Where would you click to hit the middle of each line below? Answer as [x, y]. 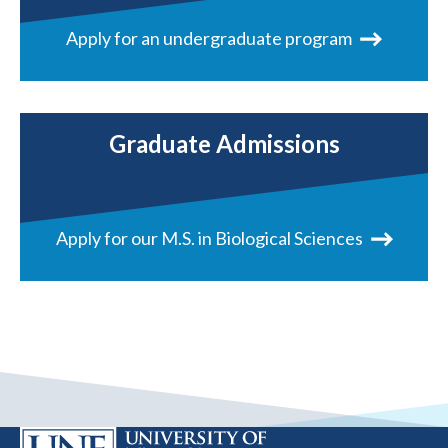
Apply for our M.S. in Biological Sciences [209, 238]
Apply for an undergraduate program [209, 38]
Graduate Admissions [224, 144]
